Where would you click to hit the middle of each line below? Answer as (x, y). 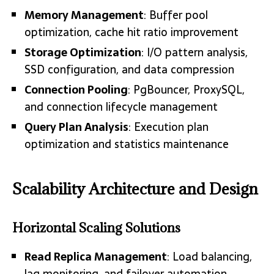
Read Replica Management (96, 256)
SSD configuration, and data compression (129, 69)
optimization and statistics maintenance (127, 144)
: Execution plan (168, 127)
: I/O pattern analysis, (194, 52)
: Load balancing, (209, 256)
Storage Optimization (83, 52)
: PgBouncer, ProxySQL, (186, 89)
